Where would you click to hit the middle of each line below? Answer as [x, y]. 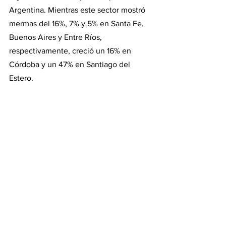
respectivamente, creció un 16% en [71, 50]
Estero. [21, 78]
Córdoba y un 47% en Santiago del [71, 64]
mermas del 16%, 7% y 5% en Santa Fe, [77, 23]
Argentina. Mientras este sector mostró [78, 10]
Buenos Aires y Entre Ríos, [56, 37]
